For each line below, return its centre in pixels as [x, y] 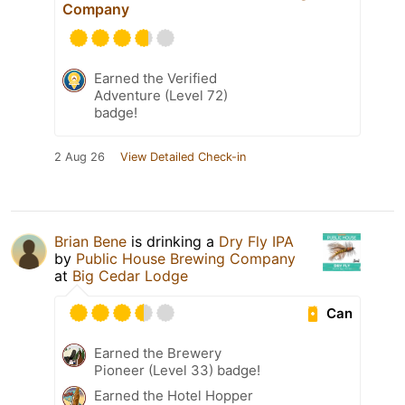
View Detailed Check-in [183, 157]
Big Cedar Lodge [130, 276]
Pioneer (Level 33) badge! [177, 371]
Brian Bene [90, 242]
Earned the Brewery [158, 353]
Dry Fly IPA [256, 242]
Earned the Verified [155, 79]
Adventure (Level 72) [161, 96]
